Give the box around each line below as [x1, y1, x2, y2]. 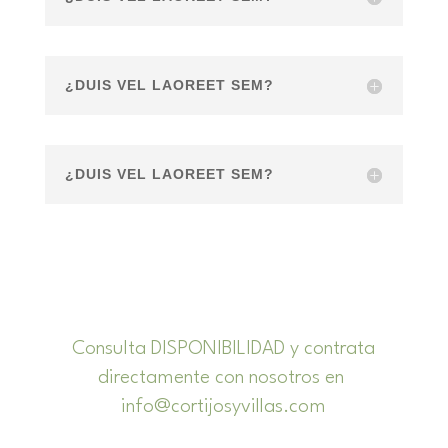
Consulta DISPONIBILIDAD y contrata [72, 339, 376, 360]
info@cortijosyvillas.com [121, 397, 327, 418]
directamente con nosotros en [98, 368, 350, 389]
